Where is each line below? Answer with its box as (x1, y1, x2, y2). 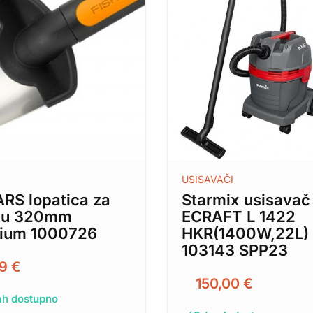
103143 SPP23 (182, 241, 288, 260)
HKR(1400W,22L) (182, 224, 309, 243)
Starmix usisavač (182, 191, 310, 210)
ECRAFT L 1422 (182, 208, 296, 226)
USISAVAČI (182, 173, 233, 186)
